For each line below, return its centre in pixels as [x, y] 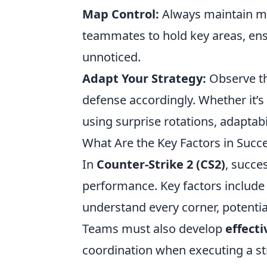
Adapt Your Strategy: [144, 78]
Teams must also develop [154, 229]
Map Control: [121, 14]
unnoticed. [111, 57]
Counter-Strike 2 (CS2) [161, 164]
